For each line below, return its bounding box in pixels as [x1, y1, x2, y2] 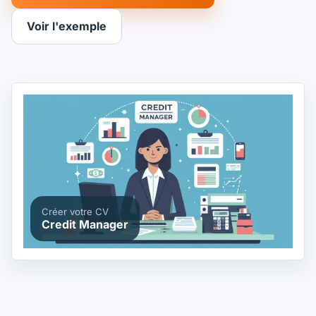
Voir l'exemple [26, 19, 107, 34]
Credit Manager [41, 217, 128, 231]
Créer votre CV [41, 205, 109, 217]
